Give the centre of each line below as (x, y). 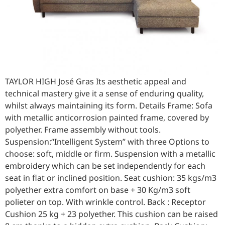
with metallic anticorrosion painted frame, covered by (107, 118)
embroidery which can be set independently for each (105, 166)
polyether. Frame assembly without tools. (83, 130)
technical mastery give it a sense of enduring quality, (104, 94)
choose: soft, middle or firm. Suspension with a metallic (110, 154)
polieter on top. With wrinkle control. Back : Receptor (105, 202)
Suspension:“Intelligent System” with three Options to (107, 142)
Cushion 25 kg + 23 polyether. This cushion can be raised (111, 214)
